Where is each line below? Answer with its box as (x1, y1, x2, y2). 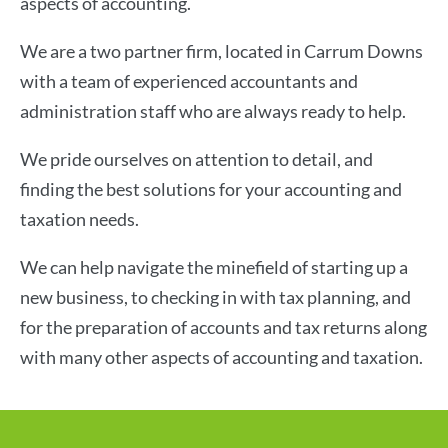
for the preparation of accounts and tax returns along (20, 316, 427, 338)
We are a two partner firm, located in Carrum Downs (20, 40, 423, 62)
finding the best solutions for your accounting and (20, 178, 402, 200)
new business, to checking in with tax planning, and (20, 286, 411, 308)
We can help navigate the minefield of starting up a (20, 256, 408, 278)
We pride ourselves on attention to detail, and (20, 148, 373, 170)
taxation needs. (20, 208, 139, 230)
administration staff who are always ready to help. (20, 100, 406, 122)
